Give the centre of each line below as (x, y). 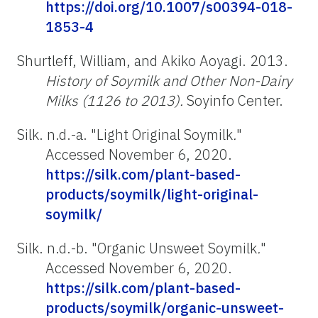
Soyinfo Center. (233, 100)
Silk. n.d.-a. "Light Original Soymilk (125, 134)
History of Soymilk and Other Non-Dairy (169, 80)
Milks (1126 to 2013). (114, 100)
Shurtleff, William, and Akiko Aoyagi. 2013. (153, 60)
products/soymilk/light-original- (152, 194)
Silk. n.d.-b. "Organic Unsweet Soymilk (137, 248)
